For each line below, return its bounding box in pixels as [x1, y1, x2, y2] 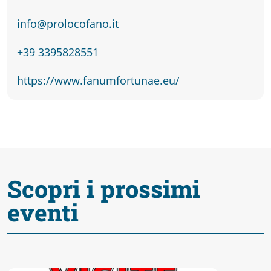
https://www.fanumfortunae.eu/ [17, 73, 180, 88]
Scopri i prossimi [7, 173, 200, 205]
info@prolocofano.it [17, 16, 119, 31]
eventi [7, 197, 79, 229]
